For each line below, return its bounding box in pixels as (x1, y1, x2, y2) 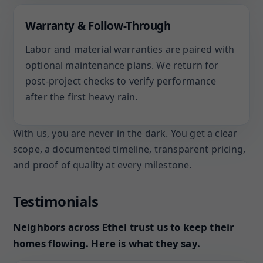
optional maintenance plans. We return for (25, 59, 219, 72)
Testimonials (13, 191, 99, 211)
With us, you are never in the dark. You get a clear (13, 127, 238, 140)
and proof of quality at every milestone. (13, 159, 192, 171)
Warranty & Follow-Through (25, 18, 171, 33)
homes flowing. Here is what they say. (13, 237, 200, 250)
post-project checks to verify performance (25, 75, 217, 87)
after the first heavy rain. (25, 90, 138, 103)
